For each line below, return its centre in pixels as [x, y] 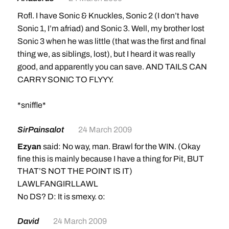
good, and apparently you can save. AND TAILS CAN [112, 67]
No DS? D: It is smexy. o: [61, 197]
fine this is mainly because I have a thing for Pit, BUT [110, 159]
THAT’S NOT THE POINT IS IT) [75, 171]
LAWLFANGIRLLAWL [58, 184]
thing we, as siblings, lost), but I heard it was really [106, 54]
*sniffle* [31, 105]
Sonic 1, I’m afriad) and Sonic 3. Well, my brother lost [111, 28]
